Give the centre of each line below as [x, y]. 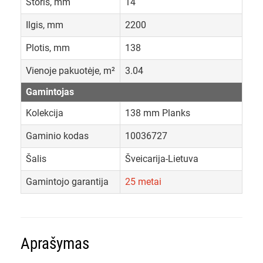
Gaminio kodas [57, 136]
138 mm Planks [158, 113]
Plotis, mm [48, 48]
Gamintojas [50, 92]
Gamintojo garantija [67, 182]
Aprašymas [55, 244]
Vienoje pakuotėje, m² [70, 71]
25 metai [143, 182]
